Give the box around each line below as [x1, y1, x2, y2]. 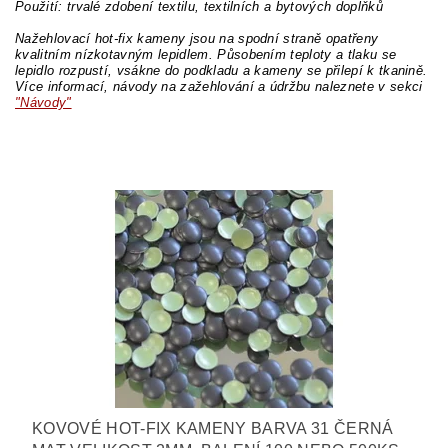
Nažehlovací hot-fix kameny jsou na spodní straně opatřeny [15, 31, 379, 47]
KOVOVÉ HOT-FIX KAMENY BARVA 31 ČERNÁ [32, 420, 394, 438]
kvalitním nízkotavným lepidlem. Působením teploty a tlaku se [15, 47, 397, 63]
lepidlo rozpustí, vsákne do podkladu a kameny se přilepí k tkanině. [15, 63, 428, 79]
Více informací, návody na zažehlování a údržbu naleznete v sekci [15, 79, 423, 95]
